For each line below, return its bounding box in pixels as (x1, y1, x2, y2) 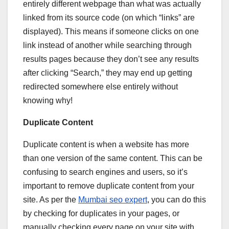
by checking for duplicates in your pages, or (23, 209, 179, 218)
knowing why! (23, 96, 73, 105)
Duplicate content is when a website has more (23, 140, 189, 149)
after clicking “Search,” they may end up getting (23, 68, 192, 77)
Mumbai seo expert (78, 195, 147, 204)
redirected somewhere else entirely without (23, 82, 178, 91)
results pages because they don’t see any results (23, 54, 199, 63)
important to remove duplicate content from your (23, 181, 194, 190)
